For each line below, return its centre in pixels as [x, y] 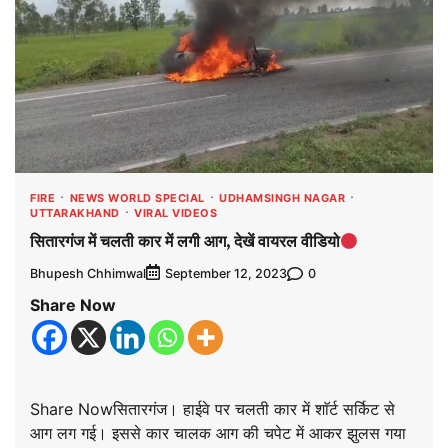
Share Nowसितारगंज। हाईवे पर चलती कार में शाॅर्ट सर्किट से [212, 409]
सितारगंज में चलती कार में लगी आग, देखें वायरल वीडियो [185, 241]
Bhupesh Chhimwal [88, 273]
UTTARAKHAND [75, 212]
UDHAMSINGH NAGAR [282, 197]
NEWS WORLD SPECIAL [137, 197]
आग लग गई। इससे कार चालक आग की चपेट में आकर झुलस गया [218, 433]
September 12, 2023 [226, 274]
